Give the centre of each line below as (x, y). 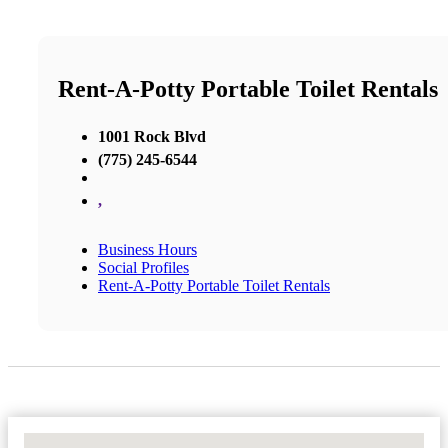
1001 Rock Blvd (152, 136)
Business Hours (147, 249)
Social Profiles (143, 267)
